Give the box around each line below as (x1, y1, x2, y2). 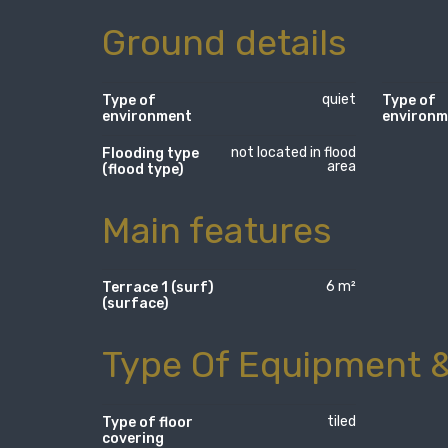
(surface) (102, 295, 169, 313)
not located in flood (231, 143, 357, 161)
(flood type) (102, 160, 184, 178)
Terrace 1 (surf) (102, 279, 214, 297)
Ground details (102, 20, 347, 64)
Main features (102, 208, 332, 252)
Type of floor (102, 414, 193, 432)
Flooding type (102, 144, 199, 162)
